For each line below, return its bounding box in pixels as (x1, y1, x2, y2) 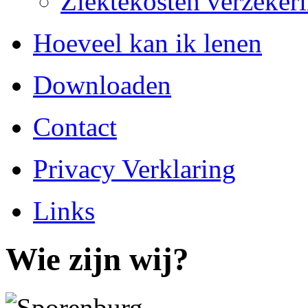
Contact (33, 111, 117, 142)
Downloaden (33, 69, 171, 100)
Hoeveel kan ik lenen (33, 27, 262, 58)
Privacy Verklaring (33, 153, 236, 184)
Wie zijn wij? (5, 241, 189, 278)
